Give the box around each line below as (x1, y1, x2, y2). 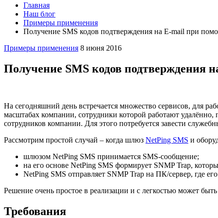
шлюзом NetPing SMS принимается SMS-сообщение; (23, 152, 199, 161)
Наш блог (23, 10, 55, 18)
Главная (23, 1, 50, 9)
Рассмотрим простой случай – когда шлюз (4, 135, 145, 144)
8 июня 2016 (80, 44, 122, 52)
